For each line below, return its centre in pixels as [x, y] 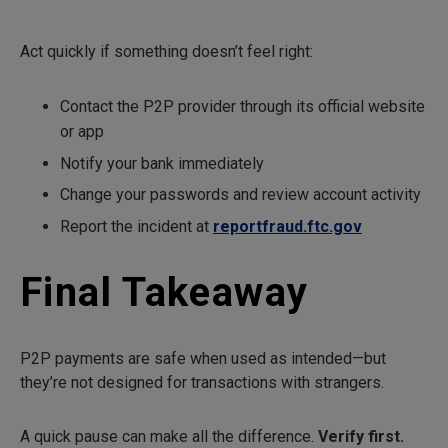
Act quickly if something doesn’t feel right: [166, 52]
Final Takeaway [164, 292]
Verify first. [361, 436]
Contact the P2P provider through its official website [242, 107]
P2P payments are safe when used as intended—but [203, 358]
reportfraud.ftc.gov [287, 226]
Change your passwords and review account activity [240, 195]
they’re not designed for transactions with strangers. [202, 382]
